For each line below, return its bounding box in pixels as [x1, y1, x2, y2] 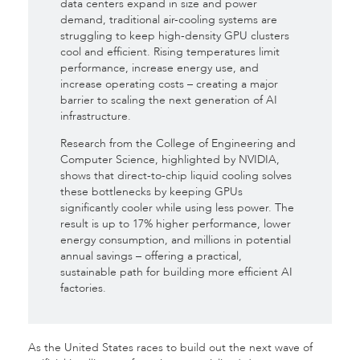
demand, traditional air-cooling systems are [60, 12, 277, 27]
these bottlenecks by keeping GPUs [60, 184, 243, 199]
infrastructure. [60, 108, 131, 124]
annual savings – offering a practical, [60, 248, 242, 264]
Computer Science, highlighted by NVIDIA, [60, 152, 280, 167]
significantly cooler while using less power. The [60, 200, 294, 215]
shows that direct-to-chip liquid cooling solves [60, 168, 292, 183]
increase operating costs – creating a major [60, 76, 278, 92]
